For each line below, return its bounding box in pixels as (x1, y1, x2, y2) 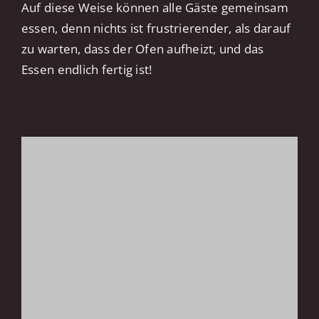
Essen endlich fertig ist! (21, 61, 152, 78)
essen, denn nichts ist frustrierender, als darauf (21, 20, 291, 37)
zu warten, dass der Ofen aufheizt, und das (21, 41, 264, 58)
